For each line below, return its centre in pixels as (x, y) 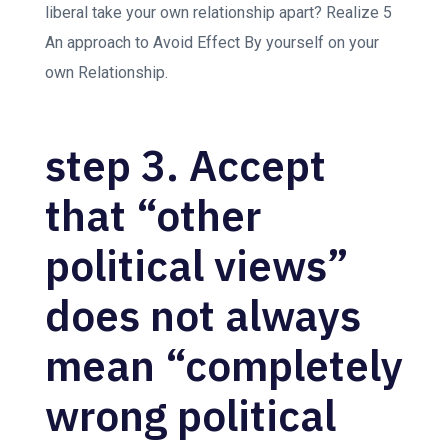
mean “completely (224, 365)
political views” (197, 265)
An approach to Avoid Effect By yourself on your (212, 42)
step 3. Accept (185, 165)
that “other (153, 215)
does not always (203, 315)
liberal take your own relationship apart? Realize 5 (218, 12)
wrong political (190, 415)
